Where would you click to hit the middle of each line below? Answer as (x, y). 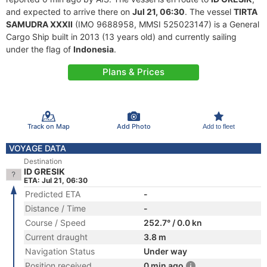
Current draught (56, 237)
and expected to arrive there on (69, 12)
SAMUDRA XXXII (39, 24)
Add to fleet (218, 126)
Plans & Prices (133, 72)
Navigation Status (60, 251)
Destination (43, 161)
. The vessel (209, 12)
